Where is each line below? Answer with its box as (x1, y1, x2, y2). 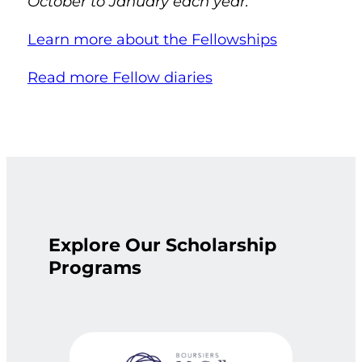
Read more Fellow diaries (27, 67, 213, 86)
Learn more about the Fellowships (27, 29, 277, 48)
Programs (48, 256, 141, 280)
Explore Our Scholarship (48, 234, 276, 257)
